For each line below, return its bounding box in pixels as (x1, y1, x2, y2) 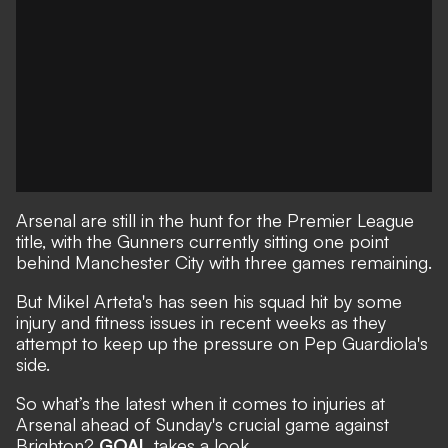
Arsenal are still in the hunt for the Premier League (16, 209, 414, 231)
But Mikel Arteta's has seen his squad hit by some (16, 290, 402, 312)
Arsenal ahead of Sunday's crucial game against (16, 413, 389, 435)
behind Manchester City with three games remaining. (16, 251, 432, 273)
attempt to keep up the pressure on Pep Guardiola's (16, 332, 428, 354)
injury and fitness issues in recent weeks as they (16, 311, 386, 333)
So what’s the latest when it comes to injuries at (16, 392, 385, 414)
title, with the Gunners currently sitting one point (16, 230, 389, 252)
